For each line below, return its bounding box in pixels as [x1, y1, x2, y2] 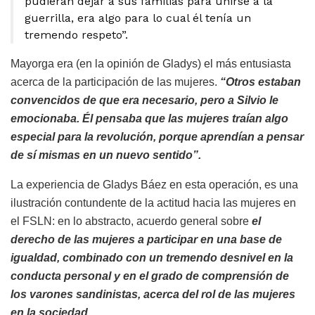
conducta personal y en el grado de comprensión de [11, 269, 289, 282]
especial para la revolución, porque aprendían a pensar [11, 130, 304, 143]
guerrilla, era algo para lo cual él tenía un [25, 11, 251, 25]
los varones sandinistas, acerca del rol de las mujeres [11, 288, 295, 300]
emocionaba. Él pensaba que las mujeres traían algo [11, 112, 288, 124]
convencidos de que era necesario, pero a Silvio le [11, 94, 278, 106]
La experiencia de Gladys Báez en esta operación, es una [11, 178, 298, 191]
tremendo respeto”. [25, 27, 128, 41]
